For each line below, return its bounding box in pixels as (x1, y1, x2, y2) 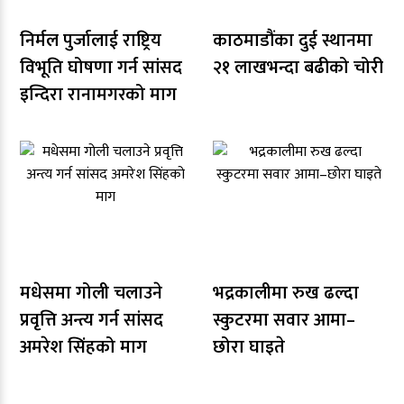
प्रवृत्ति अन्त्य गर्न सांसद (20, 305, 163, 335)
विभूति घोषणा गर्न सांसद (20, 52, 182, 83)
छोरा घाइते (213, 332, 285, 363)
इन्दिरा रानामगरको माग (20, 79, 177, 110)
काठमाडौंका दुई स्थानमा (213, 25, 372, 56)
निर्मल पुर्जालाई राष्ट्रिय (20, 25, 161, 56)
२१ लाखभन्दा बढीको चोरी (213, 52, 383, 83)
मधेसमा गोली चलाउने (20, 278, 162, 308)
